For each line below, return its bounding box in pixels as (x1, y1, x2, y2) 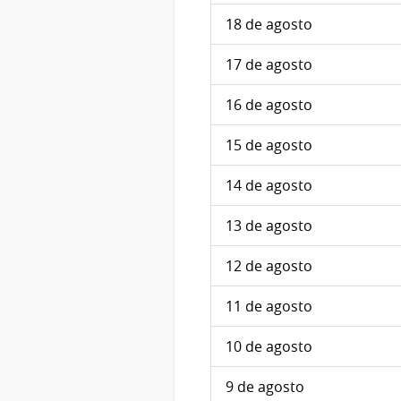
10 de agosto (226, 337, 312, 357)
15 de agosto (226, 135, 312, 156)
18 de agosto (226, 14, 312, 35)
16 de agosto (226, 95, 312, 115)
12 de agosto (226, 256, 312, 277)
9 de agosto (226, 377, 304, 397)
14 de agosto (226, 175, 312, 196)
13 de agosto (226, 216, 312, 236)
